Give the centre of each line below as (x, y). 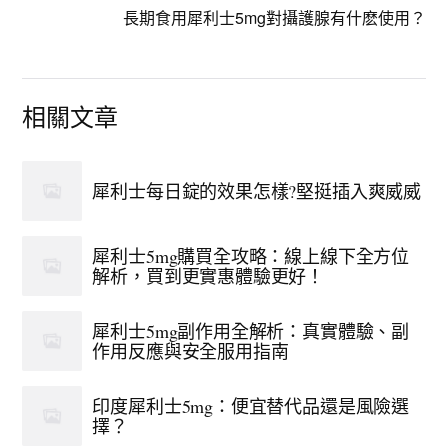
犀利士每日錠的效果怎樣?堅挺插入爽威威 (256, 191)
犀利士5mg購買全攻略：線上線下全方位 (250, 256)
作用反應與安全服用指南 (190, 351)
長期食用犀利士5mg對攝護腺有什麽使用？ (274, 17)
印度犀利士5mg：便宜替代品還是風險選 (250, 406)
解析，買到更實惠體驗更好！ (208, 276)
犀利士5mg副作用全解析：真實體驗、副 (250, 331)
